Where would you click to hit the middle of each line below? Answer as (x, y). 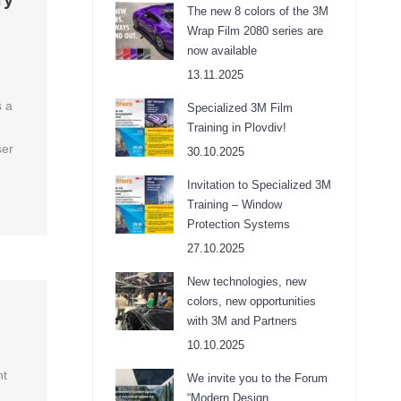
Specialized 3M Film (240, 108)
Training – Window (235, 205)
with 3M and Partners (242, 321)
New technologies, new (247, 282)
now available (222, 51)
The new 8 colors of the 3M (258, 11)
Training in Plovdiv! (237, 128)
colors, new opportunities (252, 301)
